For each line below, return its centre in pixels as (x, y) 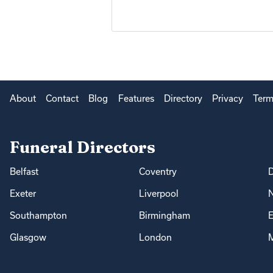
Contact (62, 99)
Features (136, 99)
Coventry (158, 172)
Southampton (38, 216)
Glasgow (28, 238)
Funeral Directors (83, 147)
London (155, 238)
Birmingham (164, 216)
